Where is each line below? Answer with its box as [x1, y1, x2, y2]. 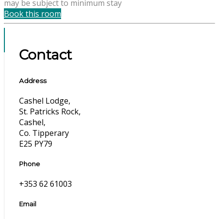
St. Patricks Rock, [19, 106, 81, 117]
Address [19, 76, 46, 85]
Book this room [4, 8, 61, 19]
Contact [19, 46, 72, 63]
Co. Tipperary [19, 127, 69, 138]
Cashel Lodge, [19, 95, 70, 106]
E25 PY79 [19, 138, 52, 149]
